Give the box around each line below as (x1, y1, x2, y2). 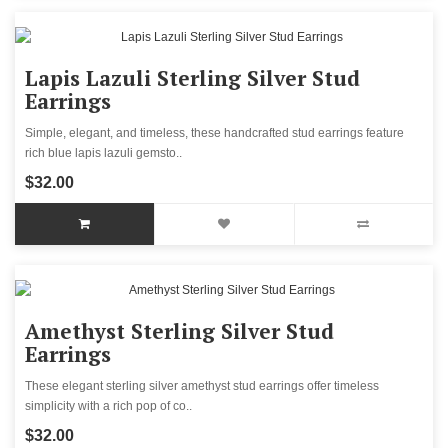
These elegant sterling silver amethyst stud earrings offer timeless (25, 379, 379, 394)
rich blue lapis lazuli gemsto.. (25, 146, 182, 161)
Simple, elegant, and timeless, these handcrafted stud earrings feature (25, 126, 404, 141)
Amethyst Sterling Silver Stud (25, 317, 334, 346)
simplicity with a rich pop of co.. (25, 399, 192, 414)
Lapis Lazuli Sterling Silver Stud (25, 64, 360, 93)
